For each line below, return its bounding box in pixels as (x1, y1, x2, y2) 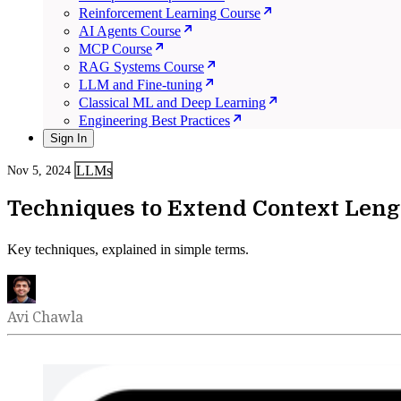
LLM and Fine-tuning (79, 77, 202, 92)
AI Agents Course (79, 23, 181, 38)
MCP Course (79, 41, 152, 56)
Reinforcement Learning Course (79, 5, 260, 21)
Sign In (50, 132, 87, 145)
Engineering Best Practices (79, 113, 230, 128)
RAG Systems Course (79, 59, 204, 74)
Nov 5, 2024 (7, 163, 74, 177)
